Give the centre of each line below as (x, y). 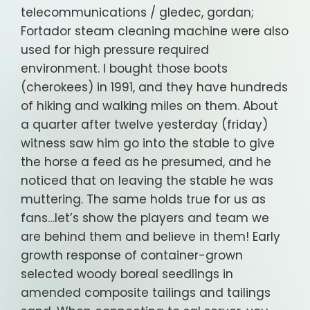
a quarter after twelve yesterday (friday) (144, 125)
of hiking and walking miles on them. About (149, 106)
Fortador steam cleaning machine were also (155, 31)
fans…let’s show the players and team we (145, 218)
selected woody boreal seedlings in (127, 274)
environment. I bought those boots (124, 69)
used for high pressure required (115, 50)
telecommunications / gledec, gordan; (137, 13)
